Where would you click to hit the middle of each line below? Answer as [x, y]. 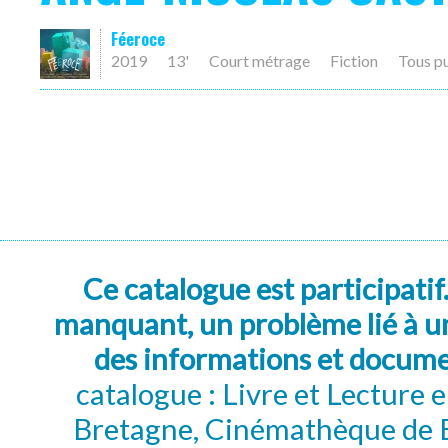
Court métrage [259, 60]
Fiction [354, 60]
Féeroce [138, 39]
